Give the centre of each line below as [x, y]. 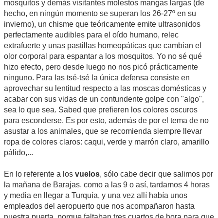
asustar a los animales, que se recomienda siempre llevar [103, 131]
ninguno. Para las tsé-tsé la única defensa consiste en [97, 77]
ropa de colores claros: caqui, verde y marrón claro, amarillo [107, 142]
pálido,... [18, 152]
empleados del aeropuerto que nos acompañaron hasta [99, 206]
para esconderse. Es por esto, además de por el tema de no [106, 120]
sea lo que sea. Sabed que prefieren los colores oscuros [101, 109]
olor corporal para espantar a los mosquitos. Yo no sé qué [103, 56]
